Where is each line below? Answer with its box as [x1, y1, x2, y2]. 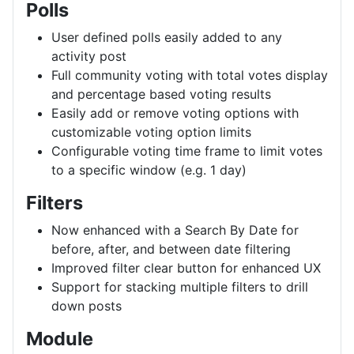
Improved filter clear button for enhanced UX [51, 259, 321, 276]
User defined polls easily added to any [51, 28, 282, 45]
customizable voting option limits [51, 123, 251, 140]
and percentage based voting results [51, 85, 271, 102]
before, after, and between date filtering [51, 240, 291, 257]
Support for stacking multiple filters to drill [51, 278, 308, 295]
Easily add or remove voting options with [51, 104, 299, 121]
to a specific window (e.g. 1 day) [51, 161, 247, 178]
